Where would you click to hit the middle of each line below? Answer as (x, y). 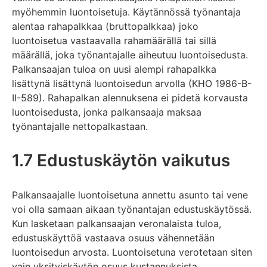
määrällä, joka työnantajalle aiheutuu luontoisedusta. (130, 55)
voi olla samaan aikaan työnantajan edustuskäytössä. (132, 209)
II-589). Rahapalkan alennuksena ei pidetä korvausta (130, 97)
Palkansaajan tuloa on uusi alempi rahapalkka (114, 69)
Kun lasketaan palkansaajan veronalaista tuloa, (117, 223)
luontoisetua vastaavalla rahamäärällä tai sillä (114, 40)
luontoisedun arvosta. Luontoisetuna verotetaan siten (132, 252)
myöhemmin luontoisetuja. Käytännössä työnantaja (126, 12)
